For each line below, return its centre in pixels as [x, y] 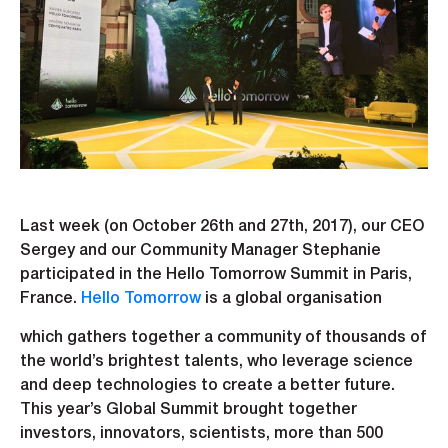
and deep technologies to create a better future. [207, 386]
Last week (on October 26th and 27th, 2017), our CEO [222, 227]
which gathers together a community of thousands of [223, 338]
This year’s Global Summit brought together [188, 410]
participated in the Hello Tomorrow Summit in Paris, [216, 275]
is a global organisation [291, 299]
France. [50, 299]
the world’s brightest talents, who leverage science [216, 362]
